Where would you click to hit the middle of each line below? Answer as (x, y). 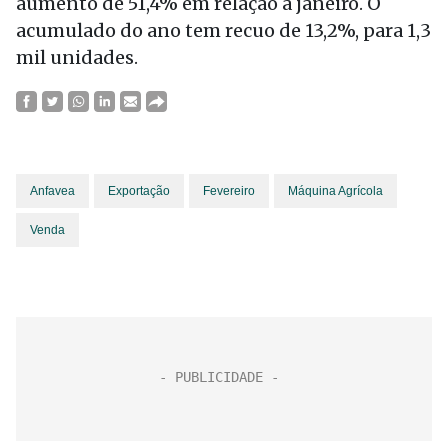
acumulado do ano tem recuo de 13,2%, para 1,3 (223, 30)
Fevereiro (229, 191)
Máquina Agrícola (335, 191)
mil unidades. (77, 57)
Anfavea (52, 191)
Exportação (139, 191)
